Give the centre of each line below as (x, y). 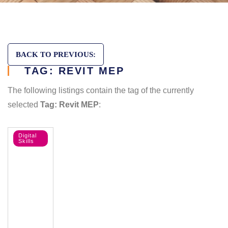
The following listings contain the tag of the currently (101, 91)
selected (24, 105)
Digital (27, 136)
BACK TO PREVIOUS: (56, 55)
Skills (26, 141)
